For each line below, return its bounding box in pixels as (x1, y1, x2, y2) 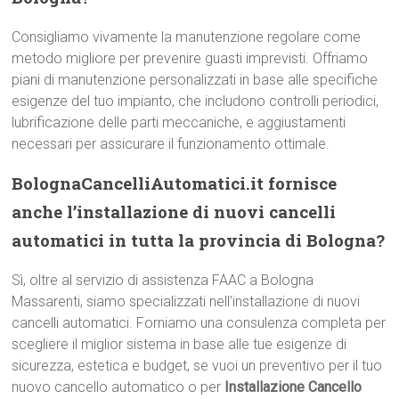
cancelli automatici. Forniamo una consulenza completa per (12, 314, 387, 331)
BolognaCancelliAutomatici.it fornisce (12, 172, 338, 194)
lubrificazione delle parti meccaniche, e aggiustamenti (12, 114, 346, 131)
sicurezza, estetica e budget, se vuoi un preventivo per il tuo (12, 357, 383, 374)
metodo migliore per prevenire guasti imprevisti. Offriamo (12, 50, 369, 67)
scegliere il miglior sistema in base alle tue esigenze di (12, 336, 347, 353)
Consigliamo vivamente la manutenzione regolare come (12, 28, 362, 45)
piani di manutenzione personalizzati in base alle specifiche (12, 71, 379, 88)
